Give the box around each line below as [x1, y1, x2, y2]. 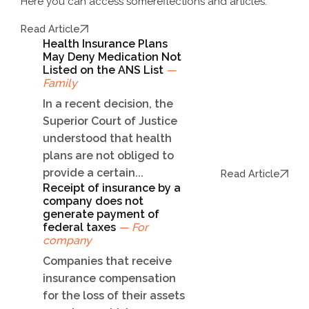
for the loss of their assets [43, 289, 185, 303]
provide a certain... [43, 166, 143, 180]
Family [43, 77, 77, 90]
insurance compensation [43, 272, 176, 286]
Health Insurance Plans [43, 37, 168, 51]
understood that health [43, 132, 172, 146]
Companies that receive [43, 255, 172, 268]
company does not [43, 195, 143, 208]
